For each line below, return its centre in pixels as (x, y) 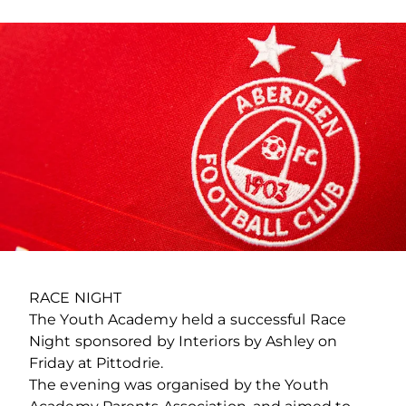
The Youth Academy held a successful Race (188, 319)
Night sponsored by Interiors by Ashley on (184, 341)
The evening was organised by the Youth (179, 384)
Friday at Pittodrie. (96, 362)
